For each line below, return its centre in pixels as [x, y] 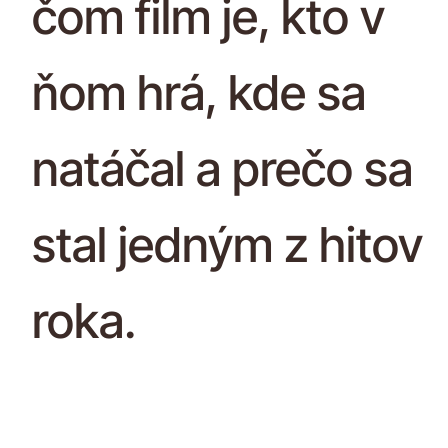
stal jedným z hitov [227, 244]
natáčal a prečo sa [222, 168]
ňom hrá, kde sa [199, 92]
